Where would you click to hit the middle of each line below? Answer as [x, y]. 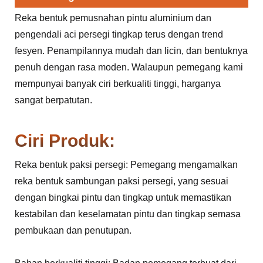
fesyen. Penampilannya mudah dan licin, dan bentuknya [131, 50]
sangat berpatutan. [53, 100]
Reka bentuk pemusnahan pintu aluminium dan [113, 18]
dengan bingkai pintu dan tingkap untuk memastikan [123, 197]
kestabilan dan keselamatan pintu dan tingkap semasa [128, 214]
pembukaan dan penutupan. [73, 230]
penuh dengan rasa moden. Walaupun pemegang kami [129, 67]
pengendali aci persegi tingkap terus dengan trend [119, 34]
